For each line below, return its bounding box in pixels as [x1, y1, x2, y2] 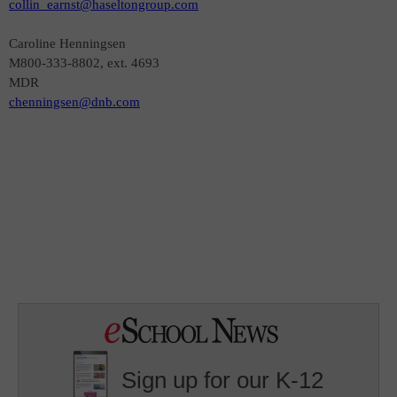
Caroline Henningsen [9, 36, 126, 51]
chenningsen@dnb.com [9, 95, 140, 109]
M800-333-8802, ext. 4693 [9, 56, 160, 70]
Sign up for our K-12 [121, 367, 324, 394]
